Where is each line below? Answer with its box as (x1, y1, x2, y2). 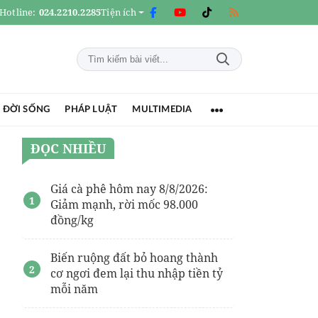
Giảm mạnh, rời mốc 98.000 (50, 197, 198, 212)
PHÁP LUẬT (65, 105, 118, 114)
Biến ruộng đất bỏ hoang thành (50, 250, 218, 265)
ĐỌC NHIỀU (31, 140, 106, 157)
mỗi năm (50, 281, 98, 297)
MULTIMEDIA (132, 105, 192, 114)
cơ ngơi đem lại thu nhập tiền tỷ (50, 265, 223, 281)
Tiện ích (101, 6, 136, 18)
